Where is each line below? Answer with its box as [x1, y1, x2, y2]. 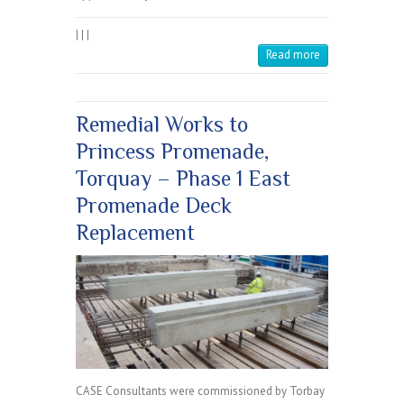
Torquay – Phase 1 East [76, 166, 290, 191]
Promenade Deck [76, 193, 232, 218]
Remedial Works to [76, 112, 248, 137]
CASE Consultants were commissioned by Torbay [76, 382, 325, 399]
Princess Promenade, [76, 139, 269, 164]
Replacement [76, 220, 195, 245]
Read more [266, 47, 320, 63]
